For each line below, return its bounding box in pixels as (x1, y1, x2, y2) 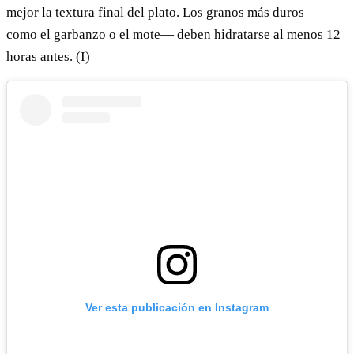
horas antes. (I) (6, 48, 90, 64)
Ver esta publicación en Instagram (85, 300, 269, 314)
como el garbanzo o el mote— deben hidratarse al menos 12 (6, 26, 341, 42)
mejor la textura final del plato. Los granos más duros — (6, 4, 321, 20)
